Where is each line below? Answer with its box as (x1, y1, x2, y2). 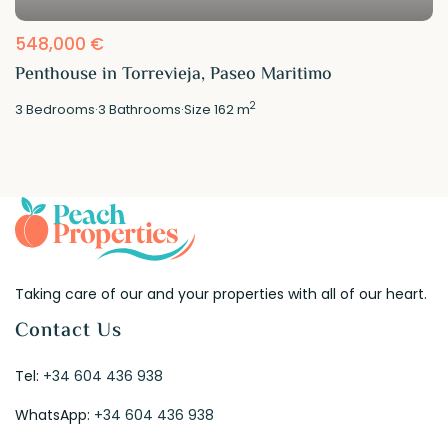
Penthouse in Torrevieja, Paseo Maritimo (15, 60, 333, 89)
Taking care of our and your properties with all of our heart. (15, 283, 428, 304)
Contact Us (15, 315, 123, 347)
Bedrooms (23, 99, 96, 119)
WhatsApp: (15, 404, 95, 425)
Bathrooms (106, 99, 182, 119)
